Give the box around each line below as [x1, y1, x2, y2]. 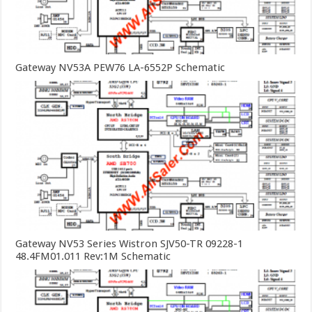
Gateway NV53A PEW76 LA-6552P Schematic [15, 61, 226, 74]
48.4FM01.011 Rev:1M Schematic [15, 249, 171, 263]
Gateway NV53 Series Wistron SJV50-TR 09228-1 [15, 237, 244, 250]
